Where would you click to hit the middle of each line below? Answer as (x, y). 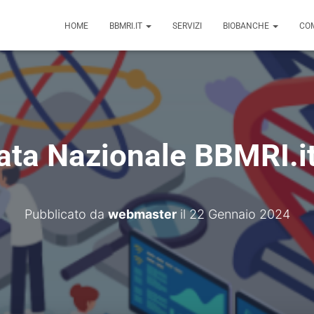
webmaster (142, 214)
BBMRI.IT (127, 26)
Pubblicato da (66, 214)
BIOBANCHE (247, 26)
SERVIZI (187, 26)
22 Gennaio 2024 (239, 214)
